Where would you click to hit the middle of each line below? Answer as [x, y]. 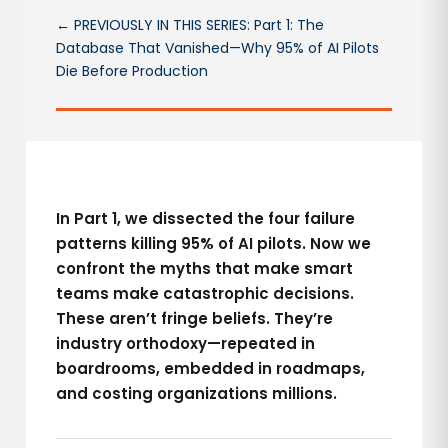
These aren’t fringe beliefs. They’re [195, 318]
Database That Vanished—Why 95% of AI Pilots [218, 48]
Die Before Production [132, 71]
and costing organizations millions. [197, 393]
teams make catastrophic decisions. [205, 293]
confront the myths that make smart [205, 268]
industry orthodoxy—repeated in [186, 343]
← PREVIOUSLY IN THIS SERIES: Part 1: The [190, 25]
